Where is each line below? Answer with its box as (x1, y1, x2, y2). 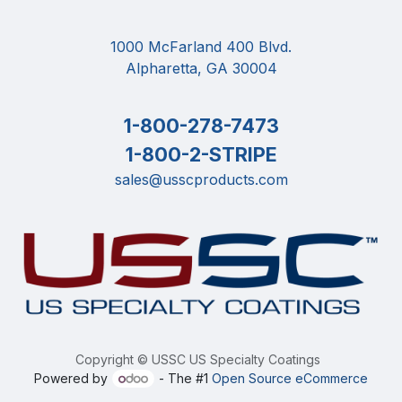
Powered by (34, 370, 112, 386)
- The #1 (154, 370, 212, 386)
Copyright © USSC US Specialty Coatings (74, 351, 320, 367)
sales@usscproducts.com (114, 170, 288, 189)
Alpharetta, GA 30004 (125, 59, 277, 78)
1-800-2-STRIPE (125, 143, 277, 167)
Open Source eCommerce (211, 370, 368, 386)
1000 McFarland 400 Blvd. (110, 38, 292, 57)
